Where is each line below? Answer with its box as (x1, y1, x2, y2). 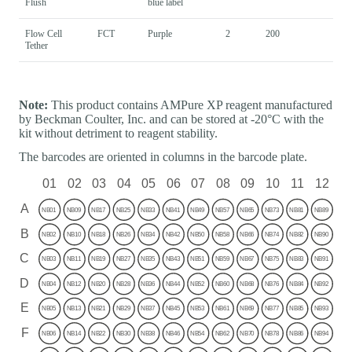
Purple (148, 27, 172, 39)
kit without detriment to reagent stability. (19, 126, 218, 140)
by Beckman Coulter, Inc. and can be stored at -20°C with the (19, 112, 324, 126)
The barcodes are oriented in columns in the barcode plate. (19, 149, 307, 163)
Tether (25, 39, 48, 51)
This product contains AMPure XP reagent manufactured (48, 97, 332, 112)
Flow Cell (25, 27, 62, 39)
